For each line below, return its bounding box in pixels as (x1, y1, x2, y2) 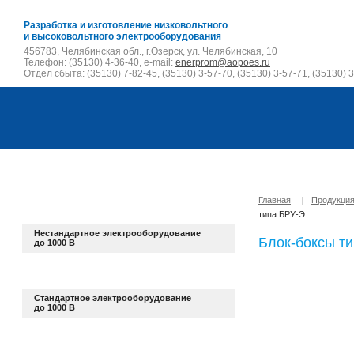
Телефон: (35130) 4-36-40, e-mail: (24, 57, 175, 68)
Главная (258, 195, 291, 205)
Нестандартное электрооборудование (34, 228, 201, 238)
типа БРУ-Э (258, 209, 305, 219)
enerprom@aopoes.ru (175, 57, 270, 68)
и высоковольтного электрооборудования (24, 31, 221, 42)
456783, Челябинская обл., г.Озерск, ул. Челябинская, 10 (24, 46, 277, 57)
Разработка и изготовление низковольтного (24, 20, 228, 31)
